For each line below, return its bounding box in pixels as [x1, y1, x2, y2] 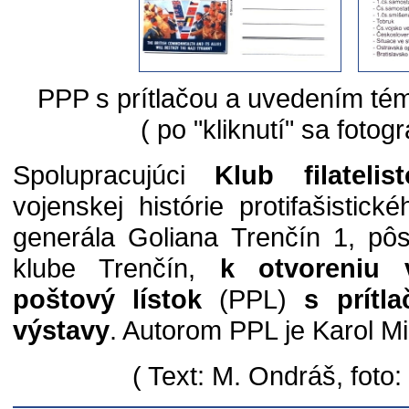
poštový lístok [13, 284, 203, 314]
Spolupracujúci [13, 160, 215, 190]
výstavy [13, 315, 110, 345]
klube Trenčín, [13, 253, 220, 283]
